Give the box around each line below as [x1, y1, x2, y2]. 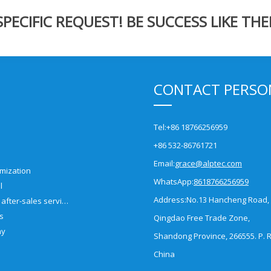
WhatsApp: [154, 175, 194, 187]
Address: [154, 194, 186, 205]
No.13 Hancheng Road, [186, 194, 269, 205]
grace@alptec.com [175, 157, 242, 169]
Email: [154, 157, 175, 169]
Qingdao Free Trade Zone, [154, 212, 250, 223]
